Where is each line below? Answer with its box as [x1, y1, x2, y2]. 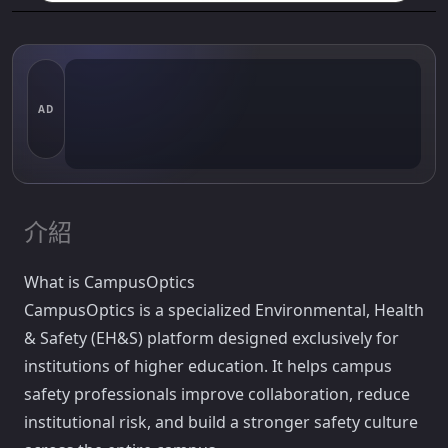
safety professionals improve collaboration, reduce [24, 383, 410, 405]
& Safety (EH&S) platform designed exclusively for [24, 327, 399, 349]
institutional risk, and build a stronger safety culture [24, 411, 418, 433]
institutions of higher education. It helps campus [24, 355, 392, 377]
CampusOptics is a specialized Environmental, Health [24, 299, 424, 321]
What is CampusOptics [24, 271, 195, 293]
